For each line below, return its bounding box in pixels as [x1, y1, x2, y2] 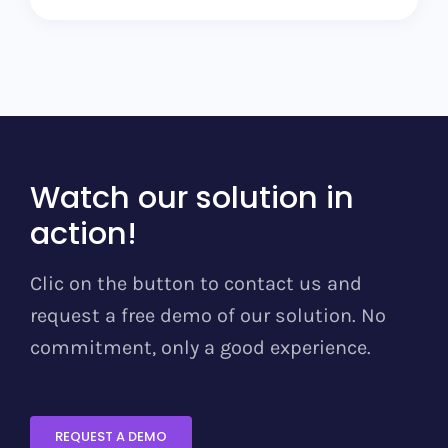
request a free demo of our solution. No [29, 304, 386, 328]
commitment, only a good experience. [29, 336, 371, 360]
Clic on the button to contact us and [29, 272, 362, 296]
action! [29, 212, 137, 256]
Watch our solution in [29, 176, 354, 220]
